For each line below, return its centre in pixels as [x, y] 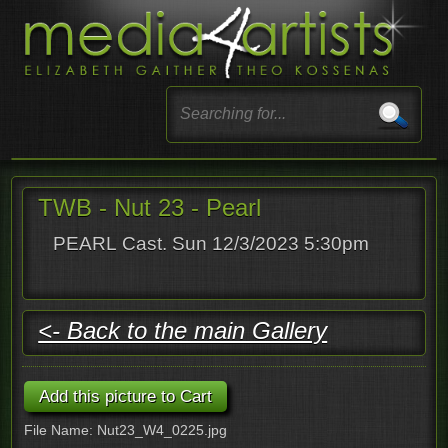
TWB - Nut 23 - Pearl [150, 207]
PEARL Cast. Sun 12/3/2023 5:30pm [211, 243]
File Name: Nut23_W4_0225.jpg [126, 429]
